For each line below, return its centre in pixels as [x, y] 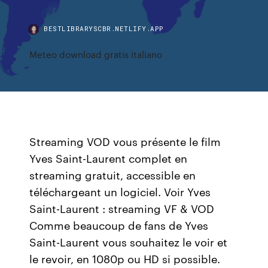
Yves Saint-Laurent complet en [109, 158]
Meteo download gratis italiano [96, 54]
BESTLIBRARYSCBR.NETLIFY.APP [104, 28]
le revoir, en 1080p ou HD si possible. [125, 258]
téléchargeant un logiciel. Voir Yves [120, 191]
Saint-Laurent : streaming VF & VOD [122, 208]
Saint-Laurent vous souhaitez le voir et [129, 242]
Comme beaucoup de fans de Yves [119, 225]
